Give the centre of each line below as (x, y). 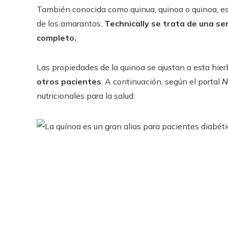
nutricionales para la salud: (86, 96)
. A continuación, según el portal (162, 81)
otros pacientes (69, 81)
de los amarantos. (70, 23)
